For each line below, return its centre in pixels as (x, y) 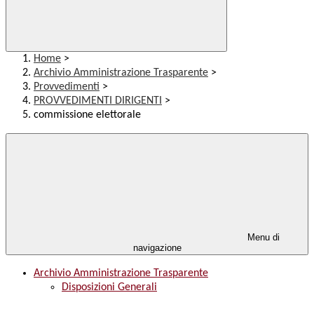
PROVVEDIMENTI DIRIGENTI (98, 101)
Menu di (262, 238)
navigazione (157, 248)
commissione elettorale (87, 115)
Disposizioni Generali (109, 288)
